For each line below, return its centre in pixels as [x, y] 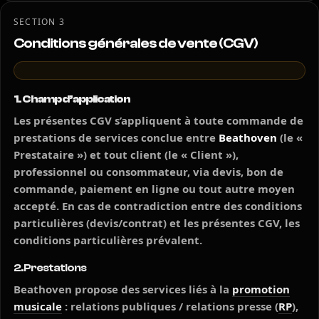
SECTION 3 [39, 22]
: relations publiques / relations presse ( [170, 306]
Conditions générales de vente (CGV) [136, 43]
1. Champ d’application [72, 99]
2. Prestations [50, 268]
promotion [261, 289]
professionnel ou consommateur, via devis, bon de [148, 172]
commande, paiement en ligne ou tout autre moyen [154, 189]
